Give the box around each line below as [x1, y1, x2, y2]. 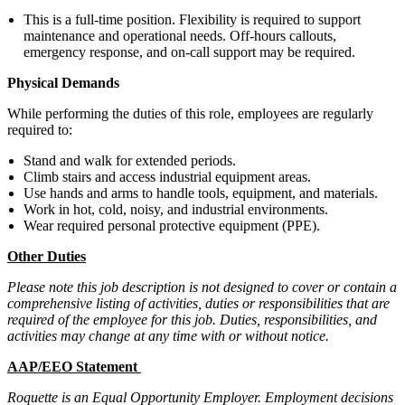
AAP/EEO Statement [7, 358, 141, 374]
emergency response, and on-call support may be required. [24, 43, 355, 60]
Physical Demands [7, 74, 119, 90]
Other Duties [7, 248, 86, 264]
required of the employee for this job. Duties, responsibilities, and [7, 311, 377, 327]
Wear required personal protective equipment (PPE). [24, 217, 320, 233]
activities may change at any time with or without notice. [7, 327, 329, 344]
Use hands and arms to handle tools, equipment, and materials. [24, 184, 378, 201]
